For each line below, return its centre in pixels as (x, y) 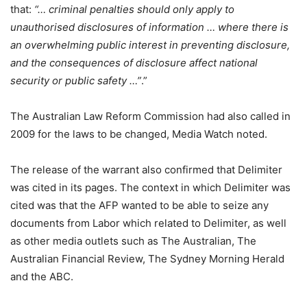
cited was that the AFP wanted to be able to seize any (139, 205)
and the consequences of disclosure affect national (134, 62)
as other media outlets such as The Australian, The (133, 241)
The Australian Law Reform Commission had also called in (150, 116)
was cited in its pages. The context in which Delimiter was (150, 187)
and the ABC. (42, 276)
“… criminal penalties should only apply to (134, 9)
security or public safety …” (76, 80)
